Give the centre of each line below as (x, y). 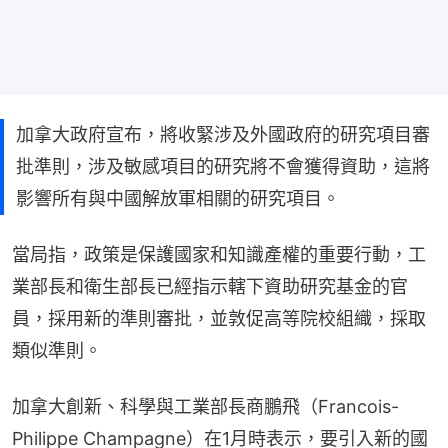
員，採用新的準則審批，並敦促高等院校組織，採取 (219, 318)
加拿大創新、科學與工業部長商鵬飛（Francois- (205, 406)
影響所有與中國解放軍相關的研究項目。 (178, 198)
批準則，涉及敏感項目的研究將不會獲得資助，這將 (223, 166)
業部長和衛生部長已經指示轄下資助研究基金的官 (210, 286)
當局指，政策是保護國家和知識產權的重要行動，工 (219, 254)
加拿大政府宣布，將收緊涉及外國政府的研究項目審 (223, 134)
